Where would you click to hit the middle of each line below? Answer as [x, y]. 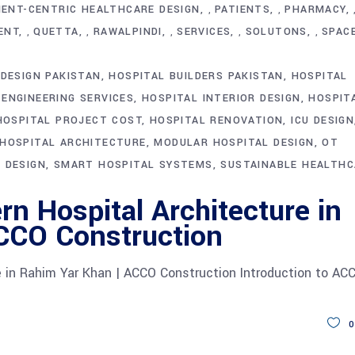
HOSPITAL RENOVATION [216, 121]
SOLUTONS [276, 32]
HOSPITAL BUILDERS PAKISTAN [196, 76]
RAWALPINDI [128, 32]
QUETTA [56, 32]
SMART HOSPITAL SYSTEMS [133, 165]
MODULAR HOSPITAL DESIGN [234, 143]
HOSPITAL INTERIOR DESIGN [221, 99]
